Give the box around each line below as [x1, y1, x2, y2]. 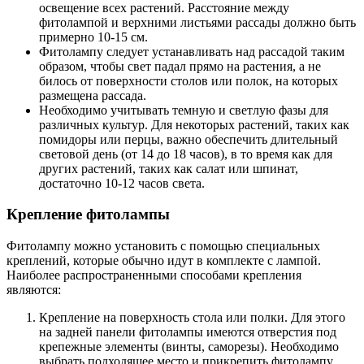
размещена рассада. [39, 88, 146, 102]
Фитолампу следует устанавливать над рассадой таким [39, 44, 344, 58]
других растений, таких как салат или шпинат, [39, 161, 298, 175]
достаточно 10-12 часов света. [39, 175, 205, 190]
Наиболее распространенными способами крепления [6, 268, 301, 283]
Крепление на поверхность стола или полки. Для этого [39, 310, 345, 325]
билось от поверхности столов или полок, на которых [39, 73, 338, 88]
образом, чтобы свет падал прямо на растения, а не [39, 58, 321, 73]
